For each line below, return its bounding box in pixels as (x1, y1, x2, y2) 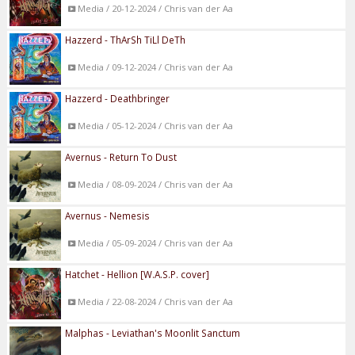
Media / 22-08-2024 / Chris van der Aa (77, 295, 233, 307)
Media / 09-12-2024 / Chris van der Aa (77, 60, 233, 73)
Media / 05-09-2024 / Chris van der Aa (77, 236, 233, 249)
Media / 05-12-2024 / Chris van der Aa (77, 119, 233, 132)
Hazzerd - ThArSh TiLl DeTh (65, 32, 186, 46)
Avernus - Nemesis (65, 208, 151, 222)
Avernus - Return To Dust (65, 150, 177, 163)
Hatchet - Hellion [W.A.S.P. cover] (65, 267, 210, 281)
